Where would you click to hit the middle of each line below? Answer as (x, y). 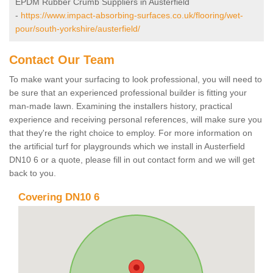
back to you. (34, 173)
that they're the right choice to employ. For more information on (131, 133)
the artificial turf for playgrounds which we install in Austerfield (127, 146)
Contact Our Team (62, 59)
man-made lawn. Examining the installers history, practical (121, 106)
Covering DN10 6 (59, 197)
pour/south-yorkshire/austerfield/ (78, 28)
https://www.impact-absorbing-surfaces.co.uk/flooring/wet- (132, 15)
